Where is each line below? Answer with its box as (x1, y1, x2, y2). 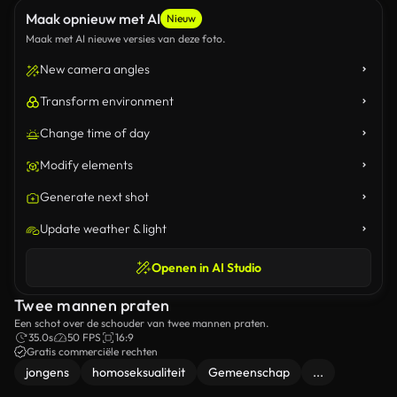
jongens (26, 364, 69, 380)
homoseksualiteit (92, 364, 185, 380)
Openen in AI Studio (152, 260, 261, 276)
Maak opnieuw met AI (26, 10, 160, 27)
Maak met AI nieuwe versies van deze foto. (26, 32, 225, 45)
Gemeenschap (208, 364, 290, 380)
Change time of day (40, 125, 150, 141)
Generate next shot (40, 189, 149, 205)
